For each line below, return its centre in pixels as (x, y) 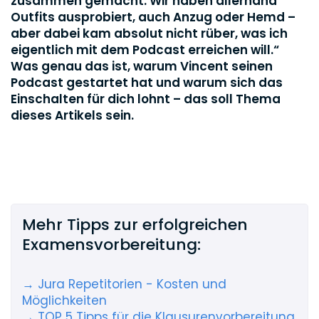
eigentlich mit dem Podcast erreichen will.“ (145, 49)
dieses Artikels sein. (72, 115)
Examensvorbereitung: (111, 244)
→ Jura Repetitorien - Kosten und (124, 284)
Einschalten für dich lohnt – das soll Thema (146, 99)
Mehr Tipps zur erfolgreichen (135, 224)
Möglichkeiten (64, 300)
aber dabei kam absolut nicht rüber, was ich (149, 33)
